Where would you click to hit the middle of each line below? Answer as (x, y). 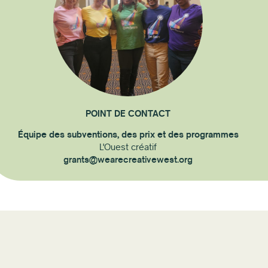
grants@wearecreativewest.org (128, 160)
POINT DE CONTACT (128, 113)
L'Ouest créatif (128, 147)
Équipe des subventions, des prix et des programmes (128, 135)
